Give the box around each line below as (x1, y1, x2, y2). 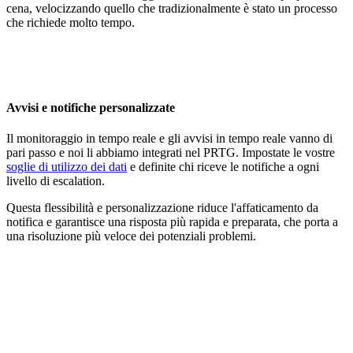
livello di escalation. (6, 174, 105, 188)
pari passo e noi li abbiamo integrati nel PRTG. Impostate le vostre (6, 146, 335, 160)
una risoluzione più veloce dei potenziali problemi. (6, 229, 256, 243)
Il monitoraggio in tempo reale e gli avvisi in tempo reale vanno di (6, 132, 333, 146)
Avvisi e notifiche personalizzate (6, 101, 175, 115)
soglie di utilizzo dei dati (6, 160, 127, 174)
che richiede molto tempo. (6, 16, 135, 30)
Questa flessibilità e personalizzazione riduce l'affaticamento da (6, 201, 318, 215)
